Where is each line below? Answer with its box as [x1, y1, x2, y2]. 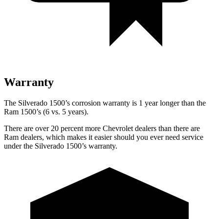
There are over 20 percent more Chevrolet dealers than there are [4, 124, 200, 132]
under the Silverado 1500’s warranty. [4, 141, 117, 150]
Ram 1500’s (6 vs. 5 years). [4, 107, 88, 116]
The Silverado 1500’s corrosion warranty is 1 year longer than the [4, 98, 206, 107]
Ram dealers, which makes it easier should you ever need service [4, 132, 203, 141]
